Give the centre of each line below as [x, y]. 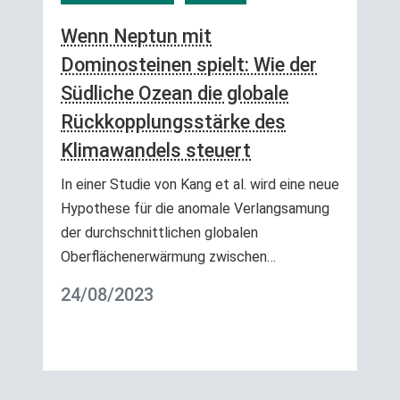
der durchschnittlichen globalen [159, 232]
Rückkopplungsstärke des [173, 121]
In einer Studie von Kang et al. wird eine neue [200, 184]
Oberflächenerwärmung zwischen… [168, 256]
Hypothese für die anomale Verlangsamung [195, 208]
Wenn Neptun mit [136, 36]
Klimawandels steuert [156, 150]
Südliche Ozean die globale [175, 93]
